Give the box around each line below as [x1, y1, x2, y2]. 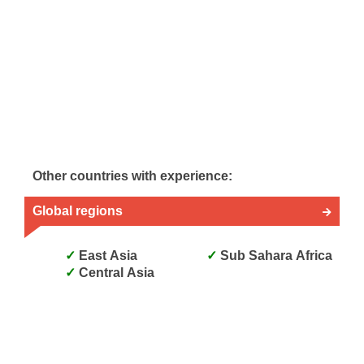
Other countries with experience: [32, 168, 232, 183]
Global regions [32, 203, 123, 218]
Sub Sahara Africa [220, 248, 332, 262]
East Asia [79, 248, 137, 262]
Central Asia [79, 265, 154, 279]
